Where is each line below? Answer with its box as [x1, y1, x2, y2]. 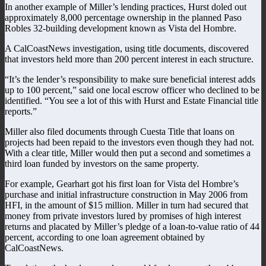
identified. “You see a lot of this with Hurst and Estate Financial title [5, 95, 258, 106]
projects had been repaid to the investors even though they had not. [5, 137, 254, 147]
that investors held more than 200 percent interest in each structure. [5, 53, 254, 64]
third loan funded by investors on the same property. [5, 158, 199, 169]
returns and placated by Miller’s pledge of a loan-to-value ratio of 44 [5, 221, 259, 232]
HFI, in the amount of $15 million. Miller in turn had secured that [5, 199, 248, 210]
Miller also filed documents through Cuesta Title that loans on [5, 126, 235, 137]
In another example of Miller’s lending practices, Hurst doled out [5, 1, 246, 12]
